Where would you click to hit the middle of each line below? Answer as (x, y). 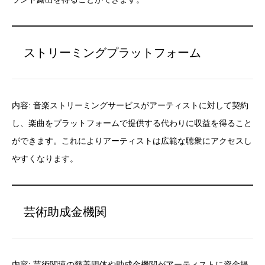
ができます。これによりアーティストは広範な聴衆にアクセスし (132, 141)
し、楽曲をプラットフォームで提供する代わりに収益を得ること (132, 123)
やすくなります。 (45, 159)
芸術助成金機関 (65, 212)
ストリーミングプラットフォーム (112, 53)
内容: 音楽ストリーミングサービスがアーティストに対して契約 (130, 106)
